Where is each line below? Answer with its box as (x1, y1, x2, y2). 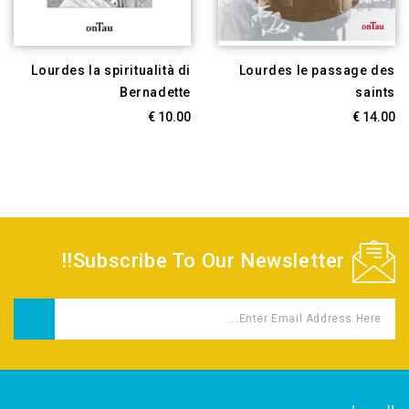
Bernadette (120, 84, 191, 100)
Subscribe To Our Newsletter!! (72, 248, 345, 272)
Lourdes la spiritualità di (31, 62, 191, 78)
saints (355, 84, 395, 100)
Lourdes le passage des (238, 62, 395, 78)
